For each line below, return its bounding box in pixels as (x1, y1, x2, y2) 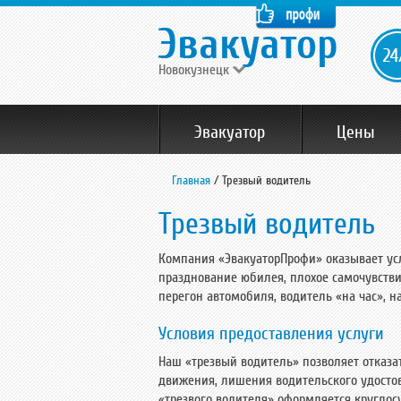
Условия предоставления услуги (158, 323, 384, 345)
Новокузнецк (158, 61, 229, 79)
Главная (172, 173, 210, 188)
